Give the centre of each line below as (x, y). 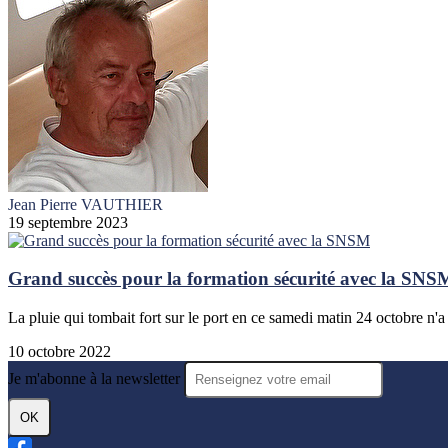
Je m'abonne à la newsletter (96, 379)
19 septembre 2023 (68, 222)
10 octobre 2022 (59, 352)
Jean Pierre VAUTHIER (85, 204)
